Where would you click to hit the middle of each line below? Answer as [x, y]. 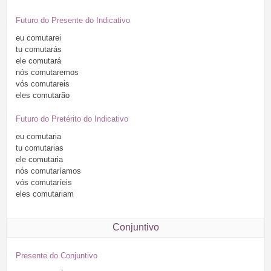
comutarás [42, 49]
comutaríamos [55, 171]
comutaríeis [50, 182]
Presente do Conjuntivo [57, 256]
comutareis [49, 83]
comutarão [50, 95]
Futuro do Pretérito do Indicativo [72, 119]
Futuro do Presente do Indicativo [73, 20]
